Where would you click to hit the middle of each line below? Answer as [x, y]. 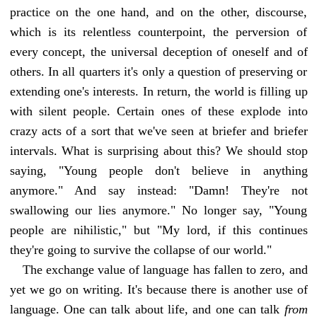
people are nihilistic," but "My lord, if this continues [158, 230]
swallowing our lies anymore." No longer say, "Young [158, 210]
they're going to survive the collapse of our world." [140, 249]
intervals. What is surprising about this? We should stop [158, 150]
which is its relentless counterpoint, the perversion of [158, 31]
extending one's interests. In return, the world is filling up [158, 91]
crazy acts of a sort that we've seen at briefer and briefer [158, 131]
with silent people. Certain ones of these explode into [158, 111]
